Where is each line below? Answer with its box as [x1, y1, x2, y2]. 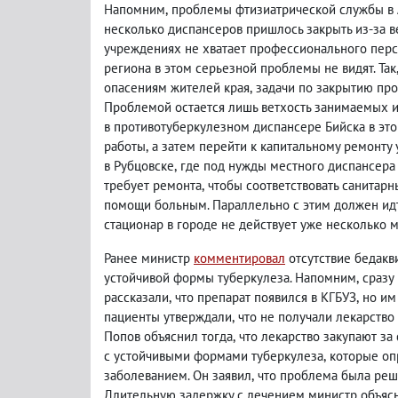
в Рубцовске [104, 157, 174, 174]
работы [104, 138, 146, 155]
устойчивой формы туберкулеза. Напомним [104, 269, 356, 286]
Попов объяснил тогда [104, 328, 233, 345]
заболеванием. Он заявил [104, 367, 251, 384]
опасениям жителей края [104, 79, 250, 96]
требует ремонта [104, 177, 202, 194]
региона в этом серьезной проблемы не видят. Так [104, 60, 396, 76]
